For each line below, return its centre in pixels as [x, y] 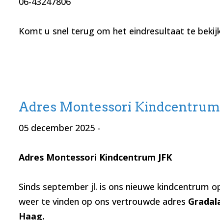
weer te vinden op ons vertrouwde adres [103, 202]
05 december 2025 [56, 128]
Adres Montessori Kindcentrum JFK [96, 157]
